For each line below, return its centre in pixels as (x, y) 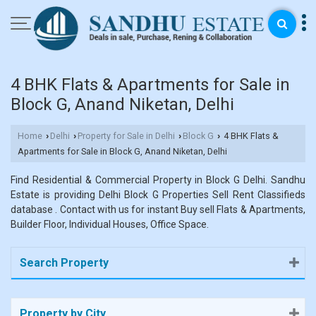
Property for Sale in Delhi (126, 136)
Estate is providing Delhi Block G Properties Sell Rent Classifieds (158, 195)
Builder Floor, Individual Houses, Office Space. (110, 225)
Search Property (64, 263)
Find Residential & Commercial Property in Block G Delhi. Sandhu (158, 180)
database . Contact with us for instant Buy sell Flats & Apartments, (158, 210)
